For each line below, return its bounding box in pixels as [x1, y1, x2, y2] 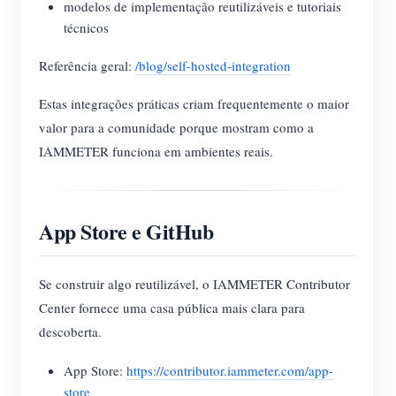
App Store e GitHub [39, 216, 214, 247]
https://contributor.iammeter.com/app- [126, 362, 333, 379]
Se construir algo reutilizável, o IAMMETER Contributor [39, 275, 350, 293]
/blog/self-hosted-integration [135, 57, 291, 74]
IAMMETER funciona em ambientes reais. [39, 142, 273, 160]
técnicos [64, 19, 109, 36]
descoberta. [39, 323, 102, 340]
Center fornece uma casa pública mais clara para [39, 299, 305, 316]
